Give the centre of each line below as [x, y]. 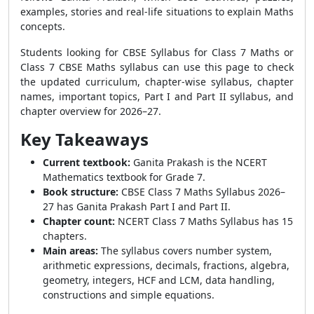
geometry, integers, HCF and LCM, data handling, [159, 280]
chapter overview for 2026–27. [91, 111]
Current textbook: [87, 162]
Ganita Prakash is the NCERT [199, 162]
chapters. [65, 236]
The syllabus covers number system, [185, 251]
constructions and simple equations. [129, 295]
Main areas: [70, 251]
